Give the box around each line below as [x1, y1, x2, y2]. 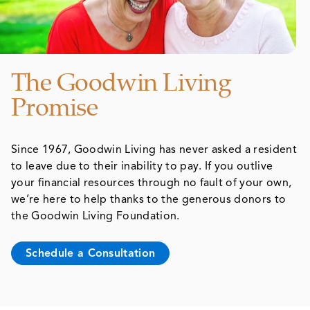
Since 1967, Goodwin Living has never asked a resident [11, 142, 297, 156]
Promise [11, 89, 98, 124]
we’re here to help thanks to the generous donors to [11, 192, 286, 206]
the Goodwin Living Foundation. [11, 208, 180, 223]
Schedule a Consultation [26, 246, 156, 260]
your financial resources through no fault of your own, [11, 175, 292, 190]
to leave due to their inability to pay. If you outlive [11, 158, 273, 173]
